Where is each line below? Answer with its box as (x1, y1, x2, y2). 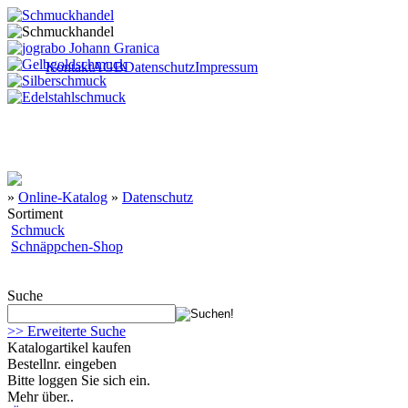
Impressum (195, 59, 258, 75)
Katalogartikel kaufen (7, 340, 131, 355)
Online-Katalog (18, 189, 107, 205)
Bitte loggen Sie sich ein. (7, 372, 150, 388)
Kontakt (46, 59, 92, 75)
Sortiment (7, 206, 63, 221)
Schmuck (11, 222, 65, 238)
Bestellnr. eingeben (7, 356, 117, 372)
